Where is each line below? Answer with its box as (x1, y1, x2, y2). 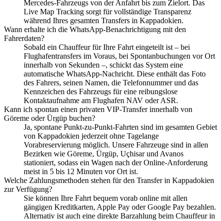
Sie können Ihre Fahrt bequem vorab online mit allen (24, 193, 187, 202)
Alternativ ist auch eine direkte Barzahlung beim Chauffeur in (24, 211, 215, 220)
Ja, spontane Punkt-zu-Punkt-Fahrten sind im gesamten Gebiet (24, 122, 217, 131)
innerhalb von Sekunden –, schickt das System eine (24, 60, 183, 69)
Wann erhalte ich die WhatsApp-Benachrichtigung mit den (4, 25, 186, 34)
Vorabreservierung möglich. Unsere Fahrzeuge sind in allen (24, 140, 208, 149)
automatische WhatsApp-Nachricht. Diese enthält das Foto (24, 69, 206, 78)
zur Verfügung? (4, 184, 52, 193)
